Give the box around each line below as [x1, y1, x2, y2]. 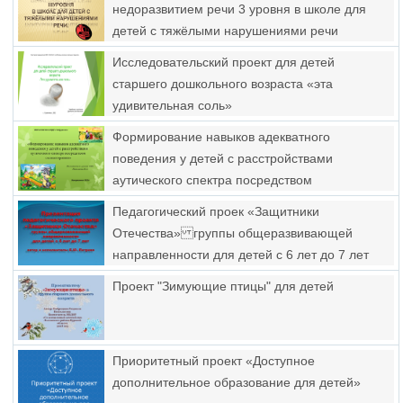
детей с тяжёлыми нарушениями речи [112, 23, 338, 38]
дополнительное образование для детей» [112, 375, 361, 390]
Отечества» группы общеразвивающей [112, 226, 353, 240]
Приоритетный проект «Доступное [112, 354, 315, 368]
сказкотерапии [112, 194, 198, 209]
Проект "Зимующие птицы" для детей [112, 279, 334, 293]
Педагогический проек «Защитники [112, 204, 319, 219]
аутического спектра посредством [112, 173, 312, 187]
